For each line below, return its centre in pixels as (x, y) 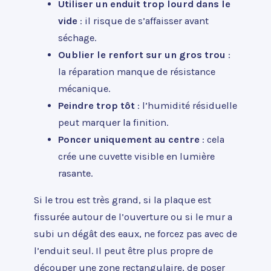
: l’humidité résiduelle (186, 105)
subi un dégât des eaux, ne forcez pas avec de (135, 234)
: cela (212, 139)
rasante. (75, 173)
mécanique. (84, 88)
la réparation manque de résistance (137, 71)
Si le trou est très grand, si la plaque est (122, 200)
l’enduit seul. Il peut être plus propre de (123, 251)
